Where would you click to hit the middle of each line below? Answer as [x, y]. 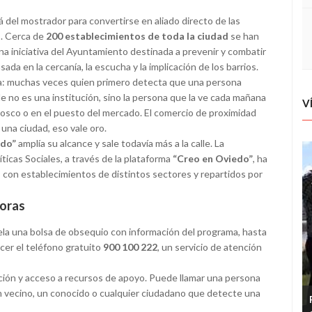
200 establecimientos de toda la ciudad [137, 36]
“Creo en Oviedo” [213, 159]
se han [244, 36]
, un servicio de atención [210, 247]
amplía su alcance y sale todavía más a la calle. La [120, 143]
